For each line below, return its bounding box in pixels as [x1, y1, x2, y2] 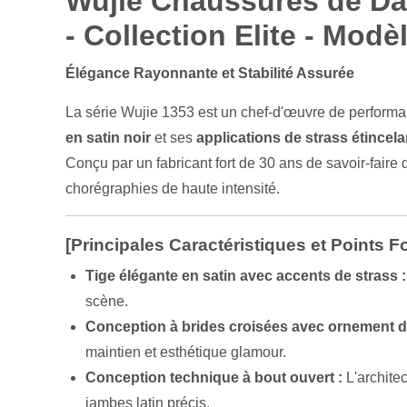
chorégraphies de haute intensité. [65, 181, 280, 197]
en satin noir [65, 130, 151, 146]
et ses [151, 130, 196, 146]
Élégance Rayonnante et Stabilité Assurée [65, 65, 354, 82]
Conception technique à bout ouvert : [85, 370, 343, 386]
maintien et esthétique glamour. [85, 344, 287, 361]
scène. [85, 293, 129, 310]
